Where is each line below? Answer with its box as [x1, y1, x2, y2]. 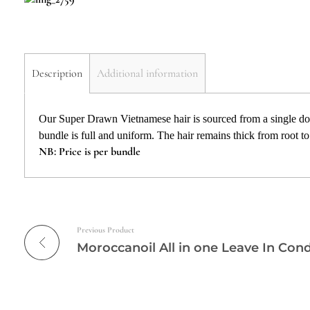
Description [32, 66, 82, 81]
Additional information [97, 66, 198, 81]
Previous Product [77, 225, 134, 235]
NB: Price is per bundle [39, 145, 140, 159]
